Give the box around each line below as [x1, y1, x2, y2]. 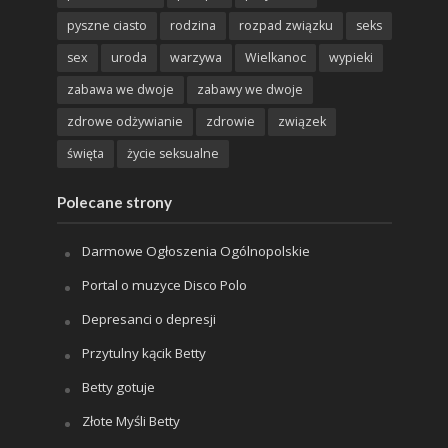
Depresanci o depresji [81, 310, 216, 329]
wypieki [328, 49, 373, 67]
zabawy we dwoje [196, 81, 303, 99]
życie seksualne [126, 145, 219, 163]
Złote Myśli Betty [81, 412, 180, 431]
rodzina [169, 17, 216, 35]
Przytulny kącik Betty [81, 344, 206, 363]
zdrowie [205, 113, 255, 131]
